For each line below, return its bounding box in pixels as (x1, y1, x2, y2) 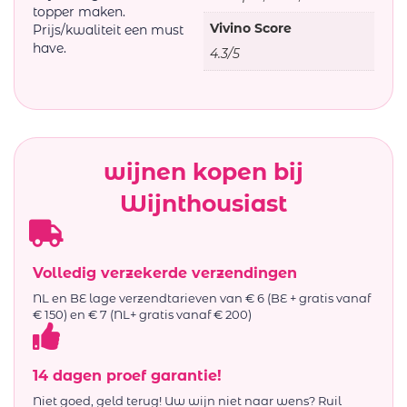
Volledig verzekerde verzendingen (33, 264, 297, 283)
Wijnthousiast (120, 190, 287, 218)
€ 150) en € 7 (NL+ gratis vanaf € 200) (33, 307, 252, 323)
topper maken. (33, 3, 125, 20)
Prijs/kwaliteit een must (33, 21, 184, 38)
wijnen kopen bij (104, 158, 303, 186)
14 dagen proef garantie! (33, 367, 222, 385)
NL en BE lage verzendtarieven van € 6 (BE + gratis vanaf (33, 291, 371, 306)
